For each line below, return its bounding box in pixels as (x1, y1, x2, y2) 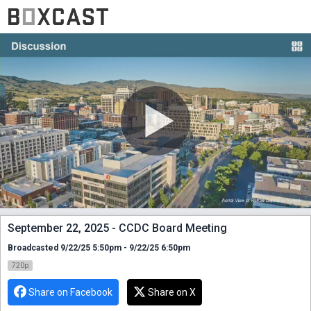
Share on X (148, 286, 196, 298)
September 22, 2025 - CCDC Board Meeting (8, 221, 227, 235)
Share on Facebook (28, 286, 112, 298)
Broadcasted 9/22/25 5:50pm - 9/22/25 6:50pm (8, 242, 190, 253)
